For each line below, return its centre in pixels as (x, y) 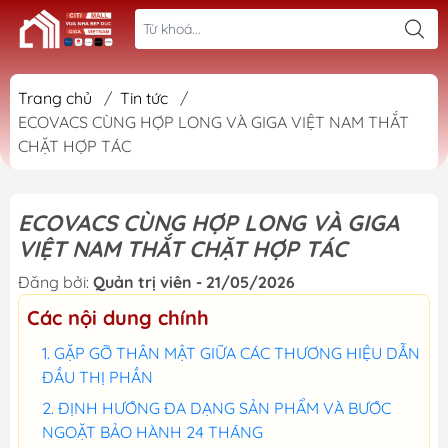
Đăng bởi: (55, 282)
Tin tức (144, 98)
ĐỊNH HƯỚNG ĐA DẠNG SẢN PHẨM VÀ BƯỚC (224, 408)
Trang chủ (55, 98)
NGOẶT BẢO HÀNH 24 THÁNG (152, 432)
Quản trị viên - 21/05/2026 (194, 282)
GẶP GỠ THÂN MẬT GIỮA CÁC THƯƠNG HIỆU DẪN (237, 353)
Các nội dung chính (118, 317)
